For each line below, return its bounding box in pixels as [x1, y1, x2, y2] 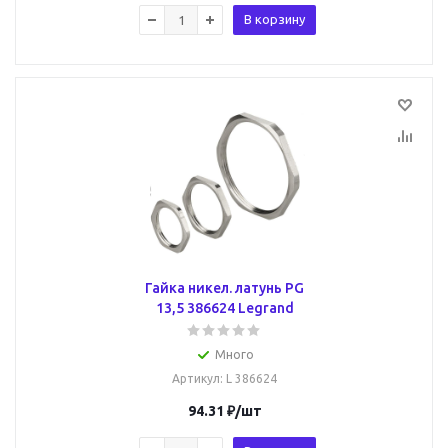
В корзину [244, 12, 305, 26]
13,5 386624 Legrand [155, 300, 294, 316]
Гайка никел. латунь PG [145, 280, 304, 296]
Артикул [172, 372, 220, 385]
